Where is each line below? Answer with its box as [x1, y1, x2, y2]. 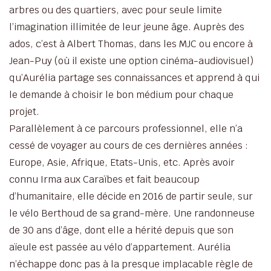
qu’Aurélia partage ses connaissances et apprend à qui [9, 71, 260, 84]
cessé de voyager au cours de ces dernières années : [9, 139, 248, 152]
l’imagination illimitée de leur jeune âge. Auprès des [9, 20, 244, 33]
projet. [9, 105, 39, 118]
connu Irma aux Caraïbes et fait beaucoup [9, 172, 200, 186]
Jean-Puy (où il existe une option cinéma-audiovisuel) [9, 54, 253, 67]
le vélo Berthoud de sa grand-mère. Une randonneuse [9, 206, 255, 220]
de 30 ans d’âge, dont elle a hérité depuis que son [9, 223, 233, 237]
